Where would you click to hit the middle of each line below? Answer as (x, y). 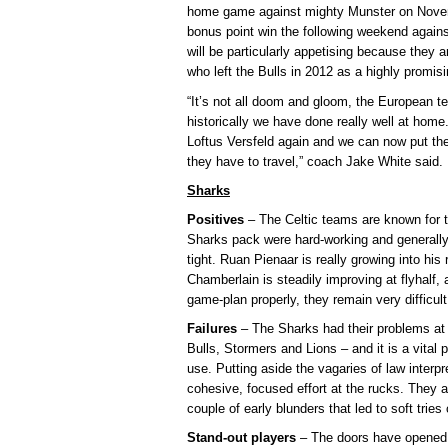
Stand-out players (241, 437)
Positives (215, 219)
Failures (212, 328)
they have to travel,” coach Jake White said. (315, 161)
